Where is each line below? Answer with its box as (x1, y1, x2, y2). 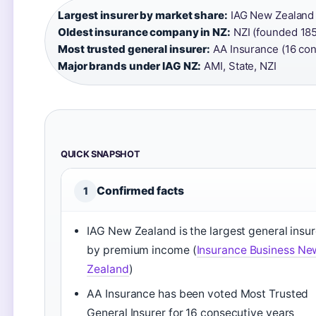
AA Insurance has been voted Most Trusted (87, 287, 309, 300)
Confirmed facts (97, 184, 184, 197)
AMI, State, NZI (201, 59, 276, 73)
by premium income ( (87, 243, 197, 257)
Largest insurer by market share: (58, 8, 228, 22)
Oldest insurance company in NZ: (58, 25, 231, 39)
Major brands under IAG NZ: (58, 59, 202, 73)
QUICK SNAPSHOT (61, 149, 140, 159)
